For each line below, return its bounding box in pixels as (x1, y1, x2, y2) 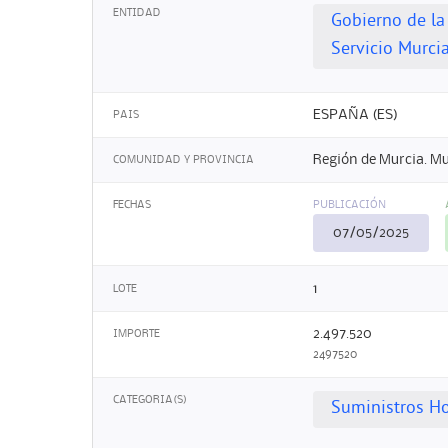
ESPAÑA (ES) (313, 107, 398, 122)
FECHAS (113, 200, 151, 211)
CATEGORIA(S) (113, 395, 187, 406)
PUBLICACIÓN (313, 200, 386, 211)
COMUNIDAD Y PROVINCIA (113, 155, 254, 166)
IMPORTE (113, 328, 160, 339)
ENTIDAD (113, 8, 161, 19)
